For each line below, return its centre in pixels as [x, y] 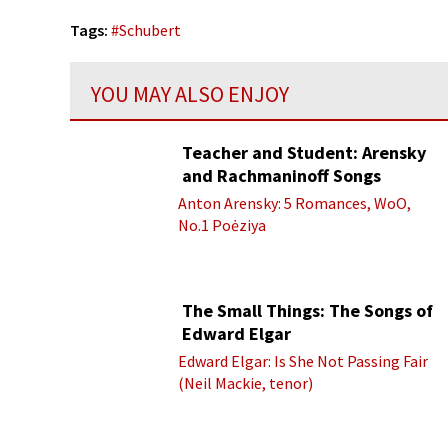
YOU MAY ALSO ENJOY [190, 94]
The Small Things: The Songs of [307, 310]
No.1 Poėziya [222, 225]
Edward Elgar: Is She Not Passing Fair [303, 361]
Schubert [150, 30]
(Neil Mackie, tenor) [245, 383]
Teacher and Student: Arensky [304, 152]
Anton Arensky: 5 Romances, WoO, [294, 203]
